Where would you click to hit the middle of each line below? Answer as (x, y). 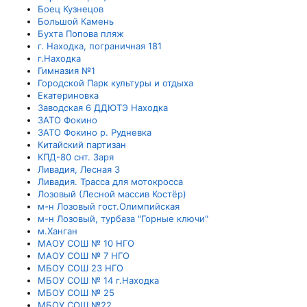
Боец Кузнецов (71, 9)
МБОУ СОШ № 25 (76, 293)
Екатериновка (68, 95)
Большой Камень (76, 21)
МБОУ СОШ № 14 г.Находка (98, 280)
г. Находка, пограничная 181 (100, 46)
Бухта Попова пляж (81, 34)
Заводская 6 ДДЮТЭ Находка (103, 108)
